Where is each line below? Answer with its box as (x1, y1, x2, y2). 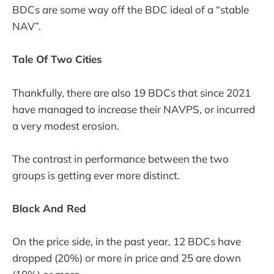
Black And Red (12, 202, 86, 215)
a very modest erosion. (12, 119, 119, 132)
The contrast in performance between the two (12, 152, 229, 165)
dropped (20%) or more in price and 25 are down (12, 251, 241, 265)
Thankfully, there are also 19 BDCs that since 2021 (12, 86, 251, 99)
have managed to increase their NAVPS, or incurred (12, 102, 255, 116)
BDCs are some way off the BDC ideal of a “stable (12, 3, 249, 17)
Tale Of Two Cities (12, 53, 102, 66)
